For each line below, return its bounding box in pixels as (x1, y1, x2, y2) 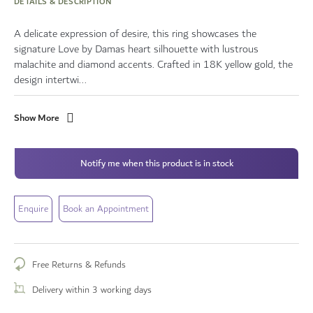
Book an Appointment (63, 201, 149, 217)
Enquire (18, 201, 48, 217)
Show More (14, 109, 59, 126)
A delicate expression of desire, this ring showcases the (14, 25, 256, 43)
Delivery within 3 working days (32, 282, 152, 298)
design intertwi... (14, 71, 87, 89)
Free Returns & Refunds (32, 257, 126, 272)
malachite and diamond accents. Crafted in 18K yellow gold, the (14, 56, 293, 73)
